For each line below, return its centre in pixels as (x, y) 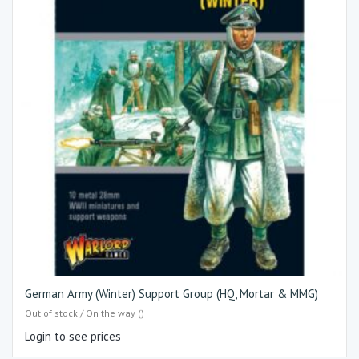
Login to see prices (73, 336)
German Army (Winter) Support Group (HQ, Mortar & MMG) (171, 293)
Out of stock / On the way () (85, 313)
